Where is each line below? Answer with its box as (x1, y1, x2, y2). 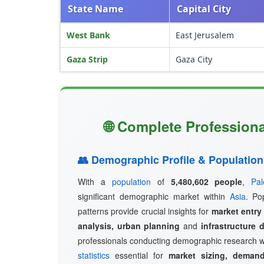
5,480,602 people (170, 176, 243, 187)
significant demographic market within (78, 190, 230, 202)
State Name (68, 2, 123, 15)
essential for (110, 249, 169, 261)
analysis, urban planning (78, 220, 180, 232)
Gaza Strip (67, 54, 108, 65)
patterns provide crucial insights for (78, 205, 212, 217)
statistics (78, 249, 110, 261)
